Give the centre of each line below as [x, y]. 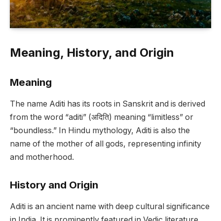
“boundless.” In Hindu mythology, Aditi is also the [100, 131]
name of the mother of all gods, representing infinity [106, 144]
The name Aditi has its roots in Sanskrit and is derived [108, 104]
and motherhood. [42, 157]
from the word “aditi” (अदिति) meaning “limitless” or [102, 117]
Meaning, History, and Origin [92, 53]
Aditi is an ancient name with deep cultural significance [110, 207]
